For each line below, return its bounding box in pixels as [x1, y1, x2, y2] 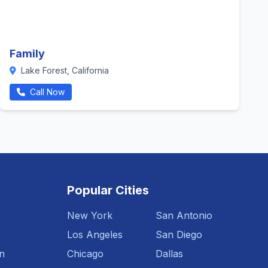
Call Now [28, 87, 65, 97]
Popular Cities [67, 183, 149, 197]
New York [67, 209, 112, 221]
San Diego [156, 229, 202, 240]
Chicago [67, 248, 103, 260]
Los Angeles [67, 229, 123, 240]
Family [10, 47, 45, 60]
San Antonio [156, 209, 212, 221]
